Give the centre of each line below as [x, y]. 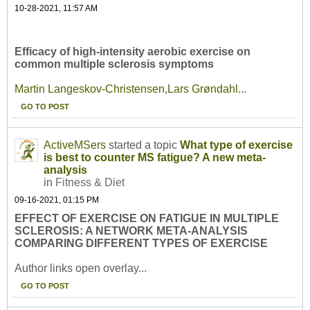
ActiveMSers [75, 145]
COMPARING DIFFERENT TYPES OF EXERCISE [141, 244]
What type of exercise [236, 145]
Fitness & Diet [90, 183]
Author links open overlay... [81, 268]
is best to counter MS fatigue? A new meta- [155, 158]
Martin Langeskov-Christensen [90, 89]
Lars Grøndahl [203, 89]
